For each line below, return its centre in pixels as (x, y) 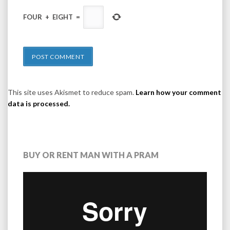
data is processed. (39, 104)
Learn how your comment (178, 92)
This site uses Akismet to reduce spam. (72, 92)
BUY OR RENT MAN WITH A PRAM (91, 155)
